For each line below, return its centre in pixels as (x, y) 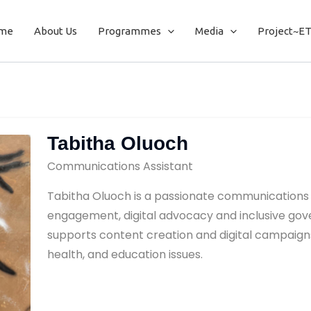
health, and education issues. (125, 254)
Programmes (129, 31)
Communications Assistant (120, 166)
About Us (56, 31)
